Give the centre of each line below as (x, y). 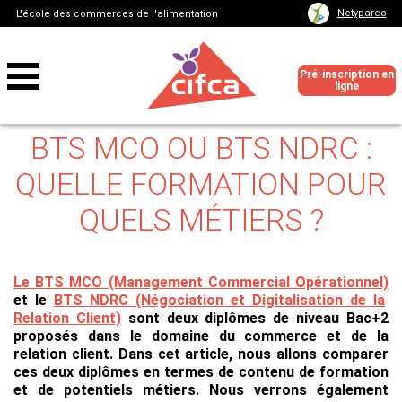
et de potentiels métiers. (111, 390)
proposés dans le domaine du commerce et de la (201, 336)
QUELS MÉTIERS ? (201, 220)
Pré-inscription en (346, 74)
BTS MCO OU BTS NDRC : (201, 148)
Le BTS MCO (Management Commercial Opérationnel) (201, 282)
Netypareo (362, 13)
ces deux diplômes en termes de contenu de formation (201, 372)
